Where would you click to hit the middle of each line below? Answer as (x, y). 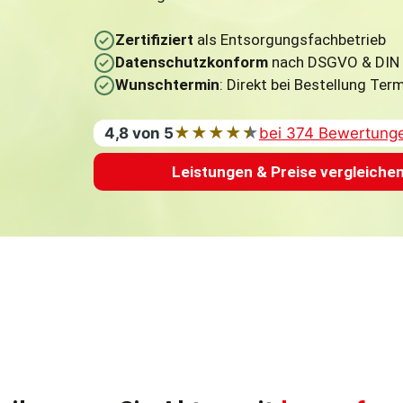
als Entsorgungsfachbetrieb (290, 40)
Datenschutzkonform (192, 62)
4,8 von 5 (139, 133)
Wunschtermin (167, 85)
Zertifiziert (154, 40)
